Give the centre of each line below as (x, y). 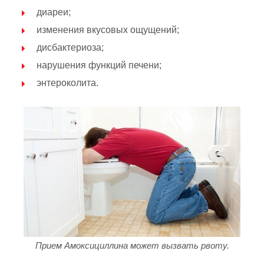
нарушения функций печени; (99, 65)
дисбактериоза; (70, 48)
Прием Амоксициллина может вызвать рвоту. (132, 246)
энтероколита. (67, 83)
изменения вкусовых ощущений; (108, 30)
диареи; (54, 12)
